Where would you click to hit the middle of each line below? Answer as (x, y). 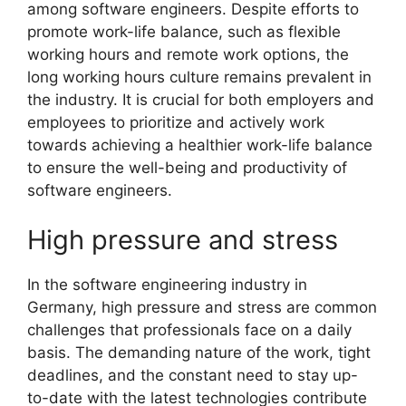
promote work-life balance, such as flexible (184, 31)
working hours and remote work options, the (188, 54)
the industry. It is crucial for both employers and (201, 99)
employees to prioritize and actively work (176, 122)
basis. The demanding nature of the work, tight (199, 353)
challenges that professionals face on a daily (189, 330)
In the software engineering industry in (167, 285)
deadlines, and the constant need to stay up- (193, 375)
